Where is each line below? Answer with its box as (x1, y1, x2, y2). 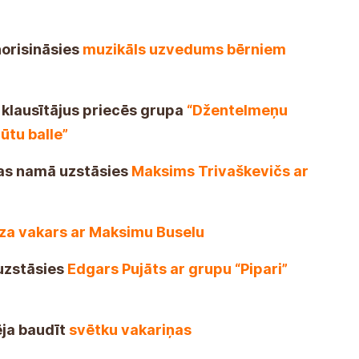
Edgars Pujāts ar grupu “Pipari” (67, 260, 288, 277)
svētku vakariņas (69, 321, 192, 338)
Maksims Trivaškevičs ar (131, 162, 309, 179)
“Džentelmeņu (187, 101, 288, 119)
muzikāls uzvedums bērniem (83, 40, 286, 58)
